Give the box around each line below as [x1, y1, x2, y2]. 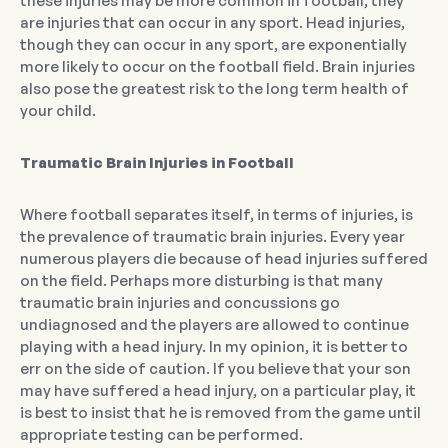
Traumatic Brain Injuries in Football [20, 153, 294, 173]
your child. [20, 101, 96, 121]
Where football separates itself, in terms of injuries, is [20, 205, 413, 225]
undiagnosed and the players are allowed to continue [20, 315, 409, 335]
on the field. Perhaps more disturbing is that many [20, 271, 383, 291]
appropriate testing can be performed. [20, 425, 303, 445]
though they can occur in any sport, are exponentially [20, 35, 407, 55]
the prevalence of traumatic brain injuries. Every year [20, 227, 405, 247]
